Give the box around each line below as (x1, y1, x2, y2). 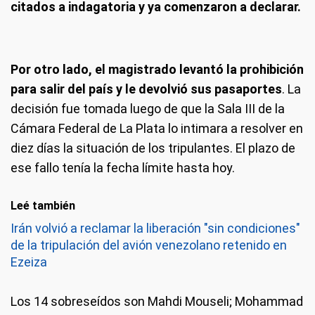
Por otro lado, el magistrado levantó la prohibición (11, 62, 304, 77)
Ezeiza (11, 255, 47, 269)
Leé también (11, 199, 75, 212)
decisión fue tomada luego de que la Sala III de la (11, 101, 285, 116)
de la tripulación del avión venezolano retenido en (11, 238, 287, 252)
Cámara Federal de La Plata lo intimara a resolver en (11, 121, 303, 136)
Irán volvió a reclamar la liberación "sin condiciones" (11, 221, 300, 236)
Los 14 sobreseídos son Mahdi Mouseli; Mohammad (11, 294, 303, 309)
